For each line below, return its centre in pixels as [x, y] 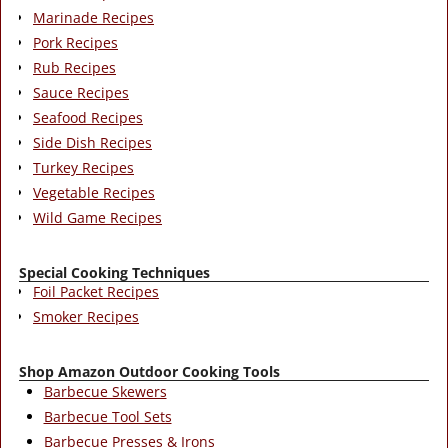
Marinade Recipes [93, 17]
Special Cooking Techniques [114, 272]
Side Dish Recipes [92, 142]
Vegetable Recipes [94, 192]
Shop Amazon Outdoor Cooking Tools [149, 372]
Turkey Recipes [83, 167]
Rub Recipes [74, 67]
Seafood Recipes [88, 117]
